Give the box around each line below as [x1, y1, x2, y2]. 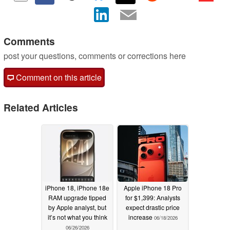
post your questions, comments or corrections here [4, 49, 186, 62]
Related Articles [4, 100, 78, 114]
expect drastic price [126, 203, 180, 212]
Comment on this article [14, 71, 102, 83]
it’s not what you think [47, 213, 107, 222]
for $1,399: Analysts [125, 193, 180, 202]
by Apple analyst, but [48, 203, 106, 212]
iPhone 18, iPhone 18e [45, 183, 109, 193]
